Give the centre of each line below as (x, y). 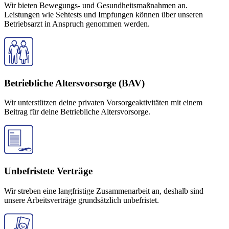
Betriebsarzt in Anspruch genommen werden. (77, 24)
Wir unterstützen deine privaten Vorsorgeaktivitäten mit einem (103, 103)
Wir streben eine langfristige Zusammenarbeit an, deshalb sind (104, 191)
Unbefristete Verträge (48, 171)
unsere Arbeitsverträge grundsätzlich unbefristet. (82, 200)
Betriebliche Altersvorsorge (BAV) (74, 83)
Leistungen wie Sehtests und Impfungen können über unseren (104, 14)
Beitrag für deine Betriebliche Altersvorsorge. (77, 112)
